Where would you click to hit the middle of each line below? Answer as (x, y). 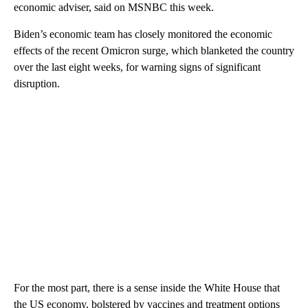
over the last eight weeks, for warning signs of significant (137, 67)
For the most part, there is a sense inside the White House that (147, 287)
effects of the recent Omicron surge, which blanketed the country (154, 50)
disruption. (37, 83)
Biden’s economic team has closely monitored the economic (143, 34)
